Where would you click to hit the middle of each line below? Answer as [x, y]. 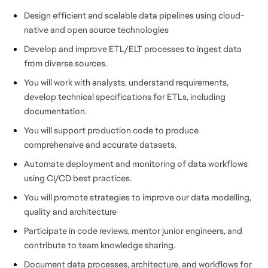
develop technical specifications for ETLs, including [125, 97]
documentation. [55, 111]
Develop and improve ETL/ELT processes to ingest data [133, 49]
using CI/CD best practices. [80, 178]
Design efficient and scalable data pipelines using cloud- [134, 15]
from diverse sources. [66, 63]
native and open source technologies [96, 30]
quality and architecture [70, 211]
